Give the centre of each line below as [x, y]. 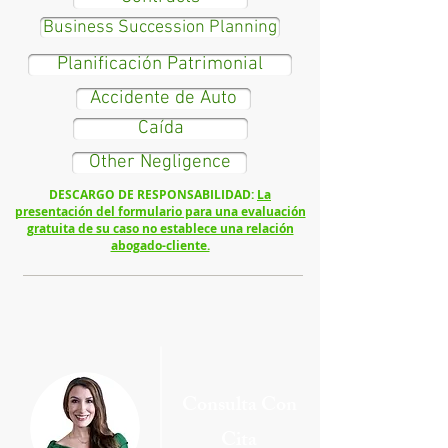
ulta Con [260, 406]
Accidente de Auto [163, 98]
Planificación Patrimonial [160, 64]
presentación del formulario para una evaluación [160, 211]
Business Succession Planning [160, 27]
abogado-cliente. [160, 245]
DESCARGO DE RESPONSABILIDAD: [153, 194]
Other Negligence [159, 162]
